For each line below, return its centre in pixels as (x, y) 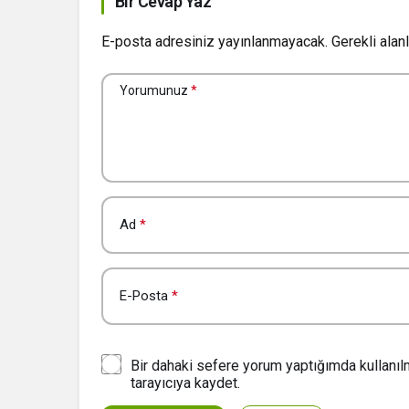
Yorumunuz (154, 91)
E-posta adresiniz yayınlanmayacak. (215, 42)
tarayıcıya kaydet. (185, 383)
